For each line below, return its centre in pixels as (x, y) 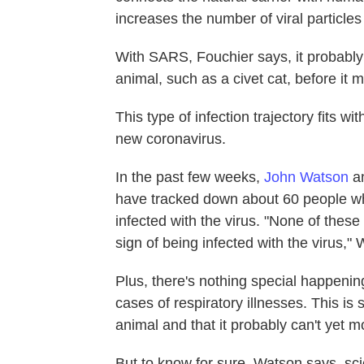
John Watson (306, 177)
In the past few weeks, (190, 177)
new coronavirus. (171, 139)
